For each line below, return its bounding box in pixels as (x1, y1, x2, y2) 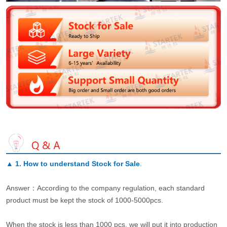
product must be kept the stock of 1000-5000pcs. (6, 196, 163, 204)
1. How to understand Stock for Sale (15, 159, 140, 168)
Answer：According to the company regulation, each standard (6, 183, 205, 192)
